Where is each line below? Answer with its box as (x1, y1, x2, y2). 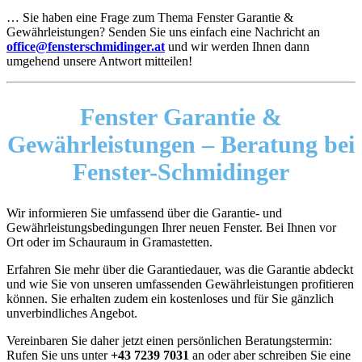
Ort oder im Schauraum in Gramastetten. (6, 234, 213, 249)
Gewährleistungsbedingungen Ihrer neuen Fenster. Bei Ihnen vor (6, 220, 336, 234)
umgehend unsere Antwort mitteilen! (6, 54, 192, 69)
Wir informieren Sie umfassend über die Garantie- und (6, 205, 282, 220)
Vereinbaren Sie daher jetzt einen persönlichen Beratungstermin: (6, 333, 332, 347)
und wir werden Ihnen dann (165, 40, 309, 54)
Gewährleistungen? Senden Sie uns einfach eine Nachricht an (6, 25, 320, 40)
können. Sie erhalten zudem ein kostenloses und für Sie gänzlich (6, 291, 334, 305)
